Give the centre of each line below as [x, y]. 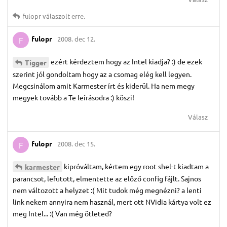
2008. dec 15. [76, 144]
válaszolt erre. [63, 16]
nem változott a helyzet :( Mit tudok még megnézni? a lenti [107, 190]
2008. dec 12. [76, 39]
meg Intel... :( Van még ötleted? [62, 214]
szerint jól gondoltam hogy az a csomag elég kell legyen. [102, 74]
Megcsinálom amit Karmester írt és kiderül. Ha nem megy [104, 85]
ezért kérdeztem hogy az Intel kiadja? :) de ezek [126, 61]
